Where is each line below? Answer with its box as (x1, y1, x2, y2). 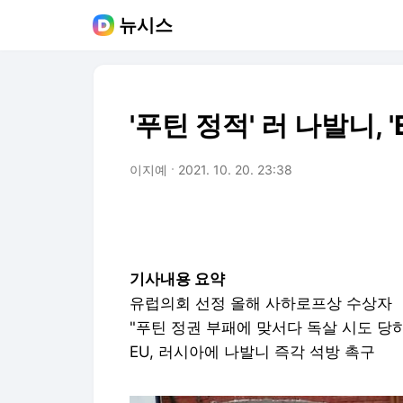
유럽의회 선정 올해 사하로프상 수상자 (130, 294, 392, 312)
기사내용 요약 (130, 270, 225, 288)
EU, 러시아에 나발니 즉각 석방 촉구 (130, 343, 375, 361)
